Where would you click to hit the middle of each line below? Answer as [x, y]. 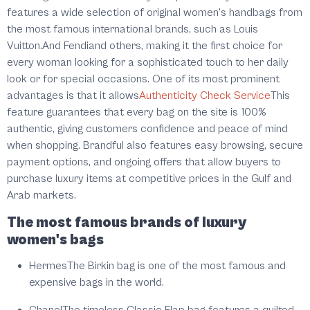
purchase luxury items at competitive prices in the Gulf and [149, 179]
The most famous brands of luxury [127, 223]
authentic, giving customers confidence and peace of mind [147, 129]
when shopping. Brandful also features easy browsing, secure [155, 146]
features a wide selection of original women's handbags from [155, 13]
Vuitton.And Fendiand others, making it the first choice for [145, 46]
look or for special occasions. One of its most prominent [143, 79]
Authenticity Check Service [205, 96]
